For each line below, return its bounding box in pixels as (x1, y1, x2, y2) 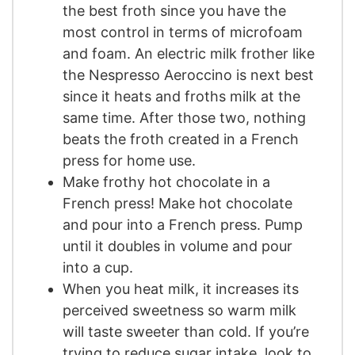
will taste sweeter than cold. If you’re (63, 323, 309, 341)
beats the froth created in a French (63, 131, 299, 148)
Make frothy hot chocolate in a (63, 174, 270, 191)
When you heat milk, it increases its (63, 281, 299, 298)
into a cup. (63, 259, 133, 277)
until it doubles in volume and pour (63, 238, 292, 255)
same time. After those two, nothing (63, 109, 306, 127)
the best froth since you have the (63, 2, 286, 20)
